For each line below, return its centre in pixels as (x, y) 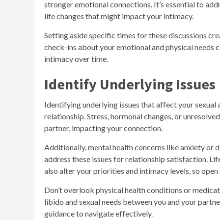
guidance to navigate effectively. (98, 213)
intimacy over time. (76, 58)
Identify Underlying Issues (130, 84)
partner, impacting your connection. (103, 128)
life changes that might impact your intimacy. (119, 16)
